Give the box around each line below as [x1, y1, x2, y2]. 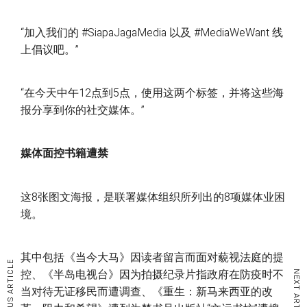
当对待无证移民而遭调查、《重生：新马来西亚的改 [21, 284, 273, 301]
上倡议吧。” [21, 41, 79, 58]
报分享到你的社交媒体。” [21, 102, 145, 119]
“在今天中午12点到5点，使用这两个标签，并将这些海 [21, 85, 284, 102]
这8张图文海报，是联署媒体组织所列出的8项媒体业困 [21, 188, 285, 206]
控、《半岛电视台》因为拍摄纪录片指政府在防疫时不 [21, 267, 284, 284]
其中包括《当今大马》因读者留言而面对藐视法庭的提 [21, 249, 284, 267]
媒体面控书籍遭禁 [21, 145, 108, 162]
